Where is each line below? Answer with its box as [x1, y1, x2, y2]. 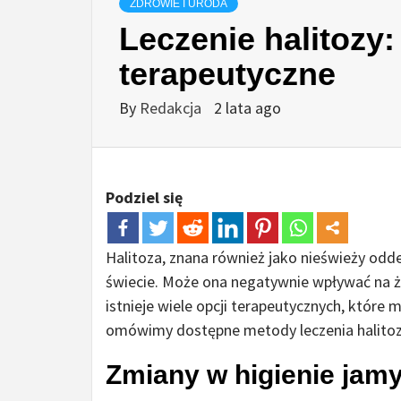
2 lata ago [214, 98, 281, 119]
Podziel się [106, 187, 183, 209]
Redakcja [140, 98, 205, 119]
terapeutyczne [119, 55, 336, 93]
